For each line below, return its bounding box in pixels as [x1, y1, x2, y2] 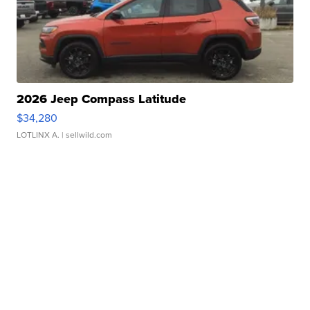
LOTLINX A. [17, 128, 60, 141]
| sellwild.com [60, 128, 113, 141]
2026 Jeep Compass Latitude [17, 89, 187, 108]
